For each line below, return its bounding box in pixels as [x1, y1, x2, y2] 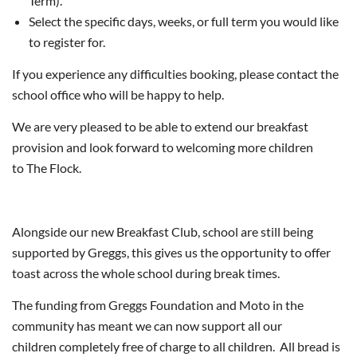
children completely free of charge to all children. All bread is [12, 339, 340, 354]
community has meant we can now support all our [12, 318, 282, 333]
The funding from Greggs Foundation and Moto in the [12, 297, 304, 312]
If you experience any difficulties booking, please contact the [12, 66, 339, 81]
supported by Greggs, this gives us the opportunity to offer [12, 245, 331, 260]
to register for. [29, 34, 105, 49]
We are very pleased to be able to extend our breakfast [12, 119, 308, 134]
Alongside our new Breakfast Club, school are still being [12, 224, 313, 239]
